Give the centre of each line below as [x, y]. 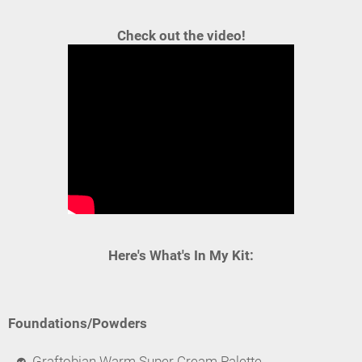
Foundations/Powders [78, 324]
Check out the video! [181, 36]
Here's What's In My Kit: [181, 256]
